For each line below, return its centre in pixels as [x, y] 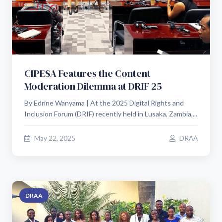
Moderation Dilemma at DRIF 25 [93, 86]
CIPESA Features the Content [87, 73]
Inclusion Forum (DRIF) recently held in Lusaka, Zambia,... [111, 114]
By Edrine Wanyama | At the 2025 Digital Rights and [104, 103]
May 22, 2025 [54, 138]
